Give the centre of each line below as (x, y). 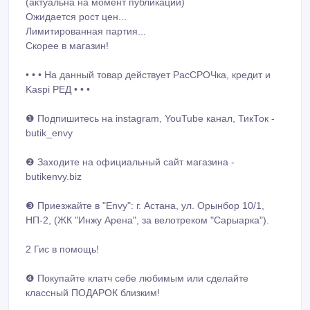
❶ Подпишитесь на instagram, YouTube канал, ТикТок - (150, 102)
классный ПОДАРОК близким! (93, 276)
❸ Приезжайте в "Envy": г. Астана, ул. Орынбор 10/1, (145, 189)
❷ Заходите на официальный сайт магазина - (130, 146)
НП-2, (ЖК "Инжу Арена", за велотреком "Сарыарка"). (147, 204)
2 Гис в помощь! (62, 233)
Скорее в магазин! (67, 29)
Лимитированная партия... (86, 15)
